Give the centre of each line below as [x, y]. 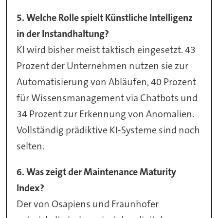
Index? [31, 188]
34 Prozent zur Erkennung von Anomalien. [106, 114]
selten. [31, 146]
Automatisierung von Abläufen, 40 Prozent [107, 82]
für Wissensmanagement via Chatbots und [107, 98]
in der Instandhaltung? [63, 33]
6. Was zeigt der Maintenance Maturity [97, 172]
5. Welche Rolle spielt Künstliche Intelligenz [105, 17]
